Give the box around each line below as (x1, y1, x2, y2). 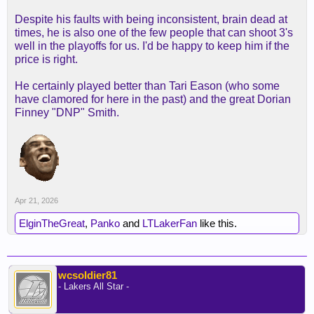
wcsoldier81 (58, 269, 117, 281)
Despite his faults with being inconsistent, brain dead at (15, 13, 287, 25)
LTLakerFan (142, 217, 197, 229)
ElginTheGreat (19, 217, 85, 229)
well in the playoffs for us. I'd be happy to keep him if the (15, 40, 289, 52)
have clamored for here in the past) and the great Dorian (15, 93, 291, 105)
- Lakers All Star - (58, 281, 129, 292)
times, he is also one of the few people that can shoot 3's (15, 27, 293, 39)
